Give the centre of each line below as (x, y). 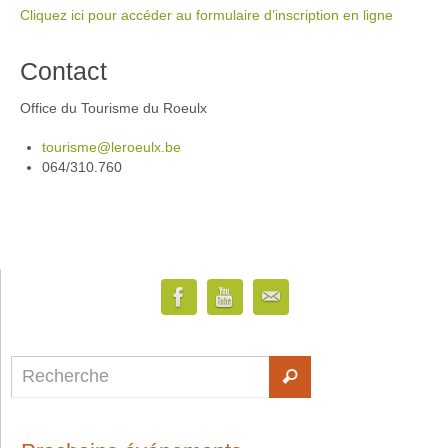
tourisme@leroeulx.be (112, 146)
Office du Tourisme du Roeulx (113, 107)
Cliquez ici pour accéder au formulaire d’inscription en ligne (206, 14)
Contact (63, 70)
